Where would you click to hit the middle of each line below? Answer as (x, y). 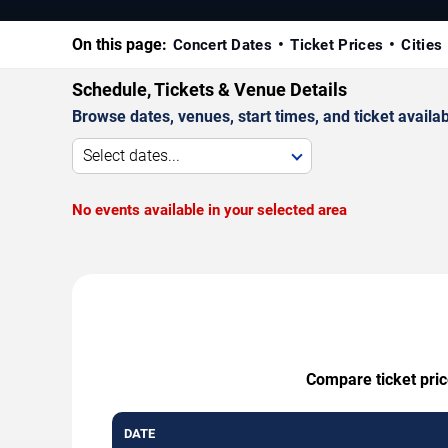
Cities (422, 44)
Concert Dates (222, 44)
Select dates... (131, 155)
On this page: (119, 44)
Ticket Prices (337, 44)
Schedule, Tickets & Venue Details (209, 89)
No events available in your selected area (209, 209)
